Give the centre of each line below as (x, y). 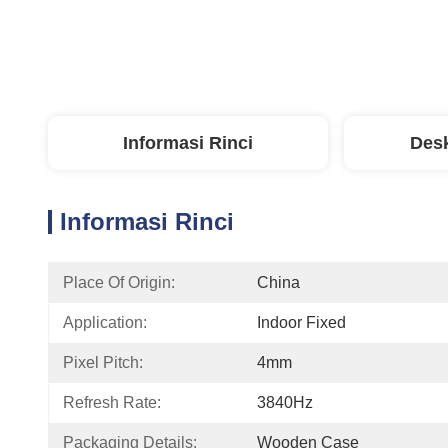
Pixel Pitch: (103, 362)
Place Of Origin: (119, 282)
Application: (105, 322)
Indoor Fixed (301, 322)
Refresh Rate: (112, 402)
